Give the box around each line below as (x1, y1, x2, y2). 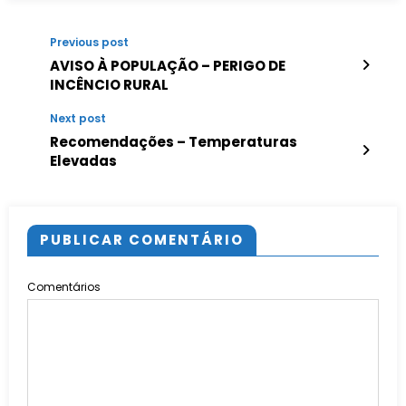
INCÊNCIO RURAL (50, 75, 169, 95)
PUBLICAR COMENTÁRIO (40, 230, 244, 250)
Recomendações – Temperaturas (50, 132, 297, 152)
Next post (50, 111, 106, 127)
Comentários (27, 279, 101, 295)
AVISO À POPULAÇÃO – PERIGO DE (50, 56, 285, 76)
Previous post (50, 34, 129, 51)
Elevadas (50, 151, 117, 171)
